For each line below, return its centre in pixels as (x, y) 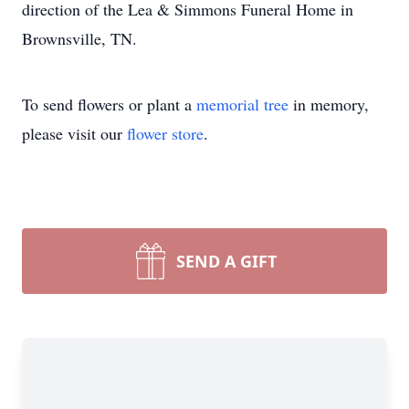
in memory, (329, 104)
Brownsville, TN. (79, 38)
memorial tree (242, 104)
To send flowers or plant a (109, 104)
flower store (165, 133)
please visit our (74, 133)
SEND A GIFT (226, 261)
